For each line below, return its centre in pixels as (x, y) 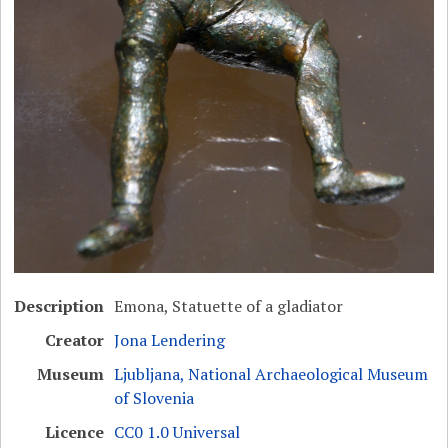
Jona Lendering (170, 340)
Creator (75, 340)
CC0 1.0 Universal (177, 432)
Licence (75, 432)
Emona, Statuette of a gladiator (229, 306)
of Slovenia (154, 398)
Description (59, 306)
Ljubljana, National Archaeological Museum (271, 374)
